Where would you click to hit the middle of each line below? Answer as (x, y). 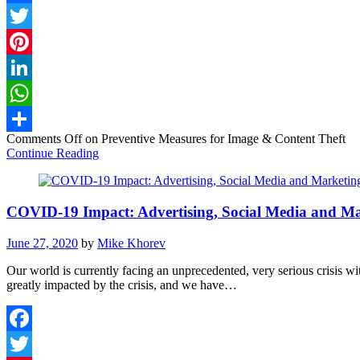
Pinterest (28, 67)
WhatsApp (34, 119)
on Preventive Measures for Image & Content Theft (214, 139)
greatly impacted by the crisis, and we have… (122, 284)
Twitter (25, 42)
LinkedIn (30, 93)
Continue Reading (53, 153)
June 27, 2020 (42, 243)
